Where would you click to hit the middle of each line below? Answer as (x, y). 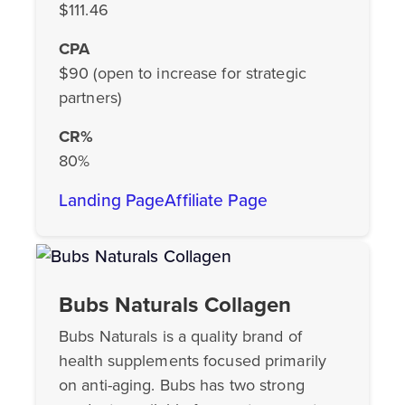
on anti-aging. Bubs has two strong (182, 385)
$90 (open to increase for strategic (183, 74)
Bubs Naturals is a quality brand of (180, 336)
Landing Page (112, 201)
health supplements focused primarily (193, 360)
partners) (90, 98)
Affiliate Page (216, 201)
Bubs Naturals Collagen (175, 304)
